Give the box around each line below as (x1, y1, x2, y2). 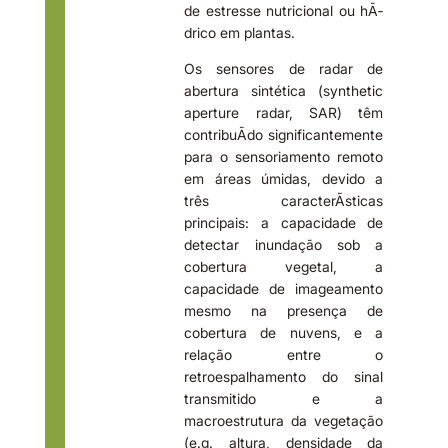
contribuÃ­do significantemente (184, 125, 384, 143)
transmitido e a (184, 389, 384, 407)
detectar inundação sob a (184, 235, 384, 253)
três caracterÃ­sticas (184, 191, 384, 209)
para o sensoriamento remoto (184, 147, 384, 165)
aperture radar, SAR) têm (184, 103, 384, 121)
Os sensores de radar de (184, 59, 384, 77)
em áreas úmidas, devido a (184, 169, 384, 187)
